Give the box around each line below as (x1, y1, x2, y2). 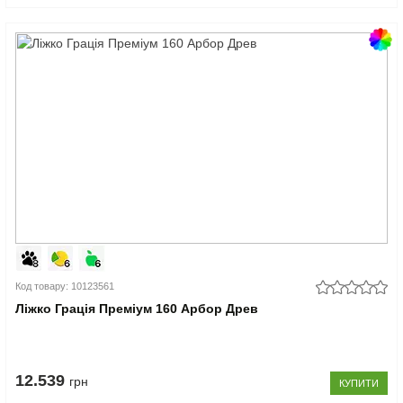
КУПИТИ (338, 377, 379, 389)
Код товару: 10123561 (15, 280, 115, 291)
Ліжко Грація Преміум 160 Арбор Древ (15, 300, 259, 316)
